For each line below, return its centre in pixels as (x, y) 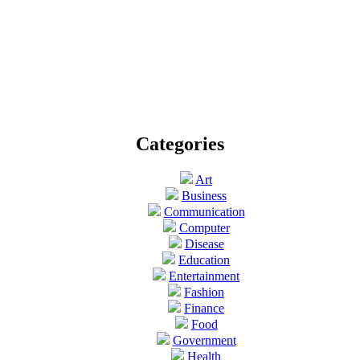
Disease (204, 243)
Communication (204, 211)
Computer (204, 227)
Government (204, 340)
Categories (180, 144)
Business (204, 195)
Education (204, 260)
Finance (204, 308)
